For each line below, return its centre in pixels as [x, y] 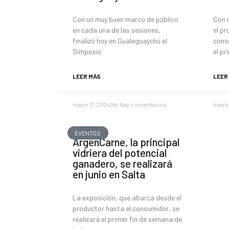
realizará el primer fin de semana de [127, 219]
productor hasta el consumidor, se [126, 208]
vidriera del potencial [120, 153]
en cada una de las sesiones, [117, 30]
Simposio [87, 51]
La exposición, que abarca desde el [127, 198]
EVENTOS [88, 133]
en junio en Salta [109, 174]
